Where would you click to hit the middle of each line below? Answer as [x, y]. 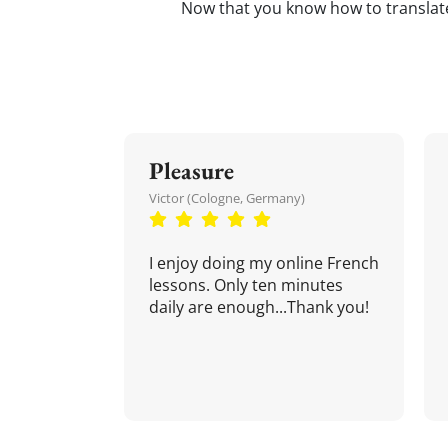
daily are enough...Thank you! [259, 307]
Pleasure [191, 170]
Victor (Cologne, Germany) [227, 198]
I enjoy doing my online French [264, 263]
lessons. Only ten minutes [246, 285]
